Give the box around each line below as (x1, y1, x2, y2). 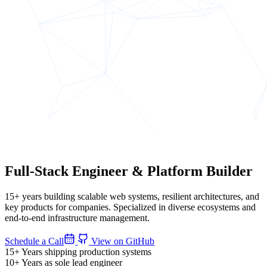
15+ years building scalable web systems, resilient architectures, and (5, 191, 259, 201)
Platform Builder (144, 163, 253, 179)
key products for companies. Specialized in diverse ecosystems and (5, 201, 256, 212)
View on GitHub (89, 236, 155, 246)
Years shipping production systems (21, 247, 151, 257)
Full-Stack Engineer (5, 163, 132, 179)
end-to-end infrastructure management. (5, 212, 150, 223)
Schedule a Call (5, 236, 64, 246)
